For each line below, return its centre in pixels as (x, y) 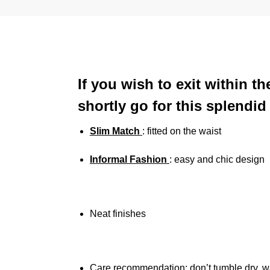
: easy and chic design (217, 159)
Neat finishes (118, 213)
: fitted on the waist (181, 131)
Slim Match (116, 131)
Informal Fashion (129, 159)
